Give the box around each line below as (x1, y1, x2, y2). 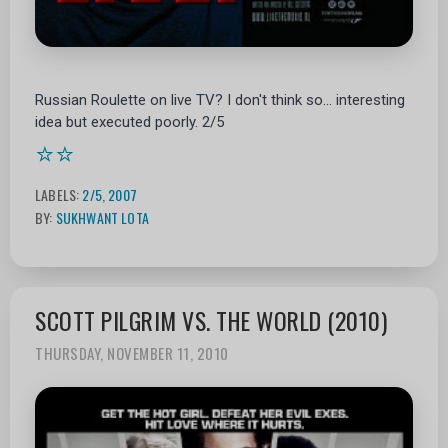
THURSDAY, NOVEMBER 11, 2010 (35, 342, 229, 365)
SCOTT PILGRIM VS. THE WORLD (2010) (35, 303, 387, 339)
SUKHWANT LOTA (55, 206, 149, 228)
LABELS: (35, 183, 83, 205)
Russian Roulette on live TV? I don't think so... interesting (35, 90, 405, 109)
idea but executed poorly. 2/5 (35, 112, 224, 131)
